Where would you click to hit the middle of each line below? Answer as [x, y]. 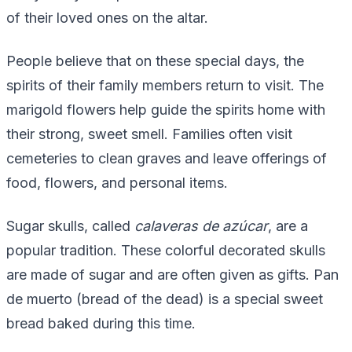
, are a [288, 225]
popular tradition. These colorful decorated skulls [166, 250]
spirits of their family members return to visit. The [165, 85]
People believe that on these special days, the [155, 60]
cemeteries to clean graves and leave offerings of [167, 158]
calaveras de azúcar [201, 225]
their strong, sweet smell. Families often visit [149, 134]
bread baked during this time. [101, 323]
